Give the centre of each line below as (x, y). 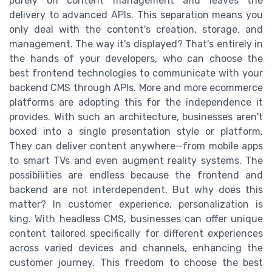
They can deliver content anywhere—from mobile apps (136, 146)
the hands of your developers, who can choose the (136, 59)
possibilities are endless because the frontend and (136, 175)
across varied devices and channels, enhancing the (136, 248)
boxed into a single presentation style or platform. (136, 132)
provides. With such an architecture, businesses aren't (136, 117)
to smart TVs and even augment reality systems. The (136, 161)
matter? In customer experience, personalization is (136, 205)
